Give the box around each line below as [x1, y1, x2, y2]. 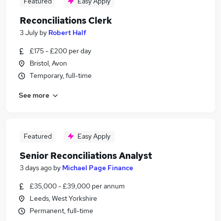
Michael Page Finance [62, 163, 133, 172]
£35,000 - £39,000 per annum [30, 182, 125, 190]
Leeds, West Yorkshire [30, 194, 97, 203]
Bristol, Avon [30, 59, 67, 68]
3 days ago [20, 163, 52, 172]
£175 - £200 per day [30, 46, 91, 55]
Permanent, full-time [30, 206, 93, 215]
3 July [20, 28, 38, 37]
